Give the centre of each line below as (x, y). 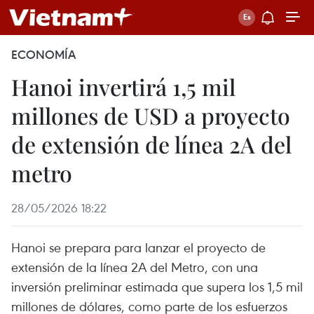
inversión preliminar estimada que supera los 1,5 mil (157, 286)
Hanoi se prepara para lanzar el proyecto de (138, 247)
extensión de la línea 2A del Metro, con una (135, 267)
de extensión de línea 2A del (151, 144)
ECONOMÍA (43, 55)
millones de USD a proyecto (151, 115)
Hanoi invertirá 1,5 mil (123, 87)
